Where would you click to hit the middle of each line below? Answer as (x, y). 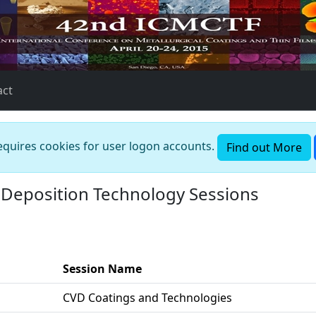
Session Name (102, 269)
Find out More (264, 147)
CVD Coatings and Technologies (147, 298)
